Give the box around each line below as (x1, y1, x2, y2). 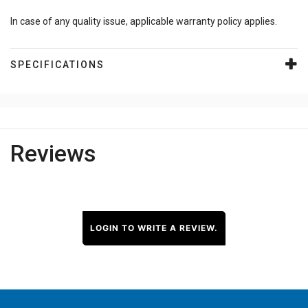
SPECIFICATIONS (10, 59, 104, 71)
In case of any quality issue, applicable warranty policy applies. (10, 16, 277, 27)
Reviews (10, 140, 96, 168)
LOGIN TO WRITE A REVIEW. (90, 223, 218, 234)
